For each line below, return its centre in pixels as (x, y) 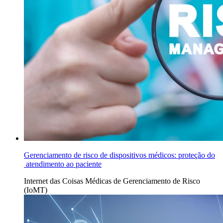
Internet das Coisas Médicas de (72, 181)
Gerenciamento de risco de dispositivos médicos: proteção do (119, 155)
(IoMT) (36, 190)
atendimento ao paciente (63, 164)
